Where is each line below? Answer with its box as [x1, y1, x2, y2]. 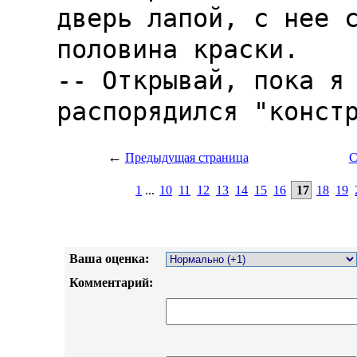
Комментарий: [69, 275, 153, 289]
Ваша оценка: [69, 251, 149, 265]
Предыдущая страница [124, 150, 249, 164]
